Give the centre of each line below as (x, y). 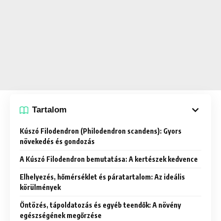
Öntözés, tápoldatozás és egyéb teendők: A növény (100, 205)
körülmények (40, 187)
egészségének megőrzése (61, 215)
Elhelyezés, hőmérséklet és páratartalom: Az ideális (102, 177)
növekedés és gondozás (57, 141)
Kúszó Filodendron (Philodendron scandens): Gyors (101, 131)
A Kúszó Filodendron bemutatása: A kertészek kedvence (109, 159)
